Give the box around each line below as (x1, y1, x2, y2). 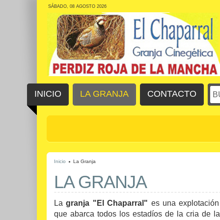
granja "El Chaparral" (66, 198, 148, 207)
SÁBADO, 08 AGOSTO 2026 (48, 4, 107, 9)
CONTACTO (147, 89, 196, 99)
